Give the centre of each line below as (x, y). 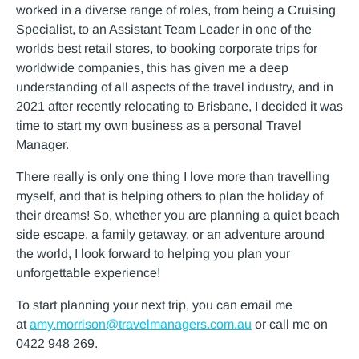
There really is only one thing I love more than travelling (173, 177)
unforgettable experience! (88, 273)
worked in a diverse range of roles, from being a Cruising (176, 10)
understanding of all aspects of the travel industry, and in (175, 87)
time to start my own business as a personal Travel (159, 125)
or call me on (290, 324)
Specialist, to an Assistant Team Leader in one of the (164, 29)
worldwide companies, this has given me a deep (152, 68)
